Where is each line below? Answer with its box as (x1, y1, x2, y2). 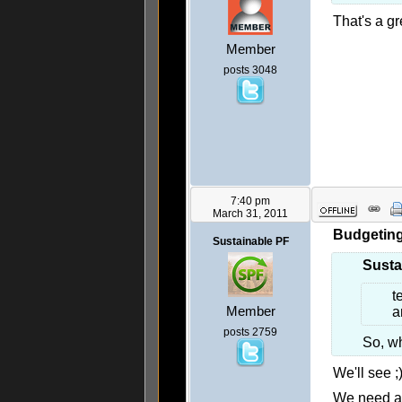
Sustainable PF (212, 235, 289, 249)
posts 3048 (223, 64, 277, 77)
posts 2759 (223, 326, 277, 339)
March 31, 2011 (213, 207, 288, 221)
